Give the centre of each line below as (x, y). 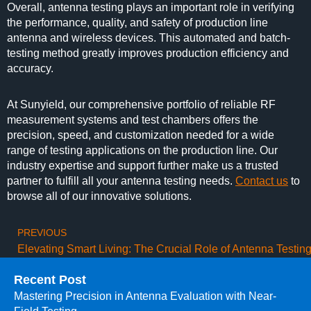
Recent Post (50, 280)
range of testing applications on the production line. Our (142, 150)
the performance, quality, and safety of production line (137, 23)
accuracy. (32, 68)
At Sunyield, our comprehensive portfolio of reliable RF (141, 104)
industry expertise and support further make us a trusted (143, 166)
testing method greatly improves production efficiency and (148, 53)
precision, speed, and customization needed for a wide (141, 135)
